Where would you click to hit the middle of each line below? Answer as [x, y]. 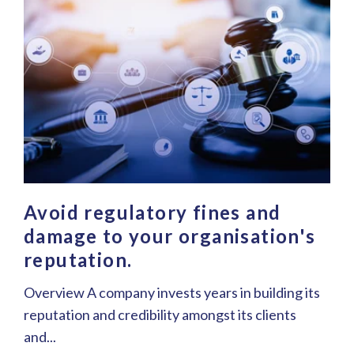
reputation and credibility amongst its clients [160, 315]
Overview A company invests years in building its [172, 293]
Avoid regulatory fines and [153, 213]
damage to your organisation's [170, 236]
